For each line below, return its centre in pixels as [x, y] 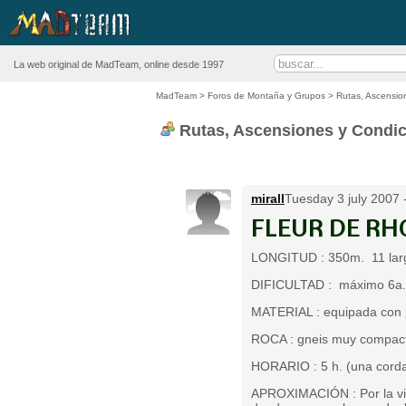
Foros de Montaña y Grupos [266, 96]
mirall [268, 198]
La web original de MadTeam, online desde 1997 [119, 64]
